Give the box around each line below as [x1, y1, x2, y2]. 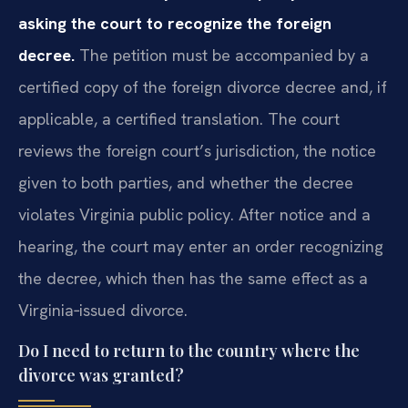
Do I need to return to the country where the [18, 340, 360, 362]
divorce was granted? [18, 364, 184, 387]
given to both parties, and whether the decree [18, 171, 353, 193]
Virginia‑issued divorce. [18, 299, 188, 321]
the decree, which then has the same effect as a [18, 267, 368, 289]
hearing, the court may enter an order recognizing [18, 235, 383, 257]
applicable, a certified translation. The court [18, 107, 340, 129]
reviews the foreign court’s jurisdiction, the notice [18, 139, 376, 161]
